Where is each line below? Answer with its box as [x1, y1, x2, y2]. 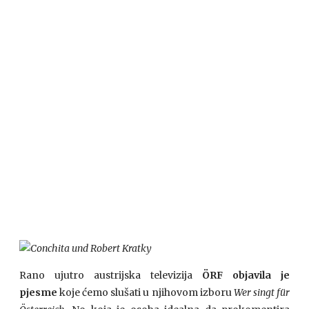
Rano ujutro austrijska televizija [19, 268, 202, 281]
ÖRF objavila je [202, 268, 290, 281]
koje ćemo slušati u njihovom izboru [57, 286, 234, 299]
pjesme [19, 286, 57, 299]
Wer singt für [233, 286, 290, 299]
